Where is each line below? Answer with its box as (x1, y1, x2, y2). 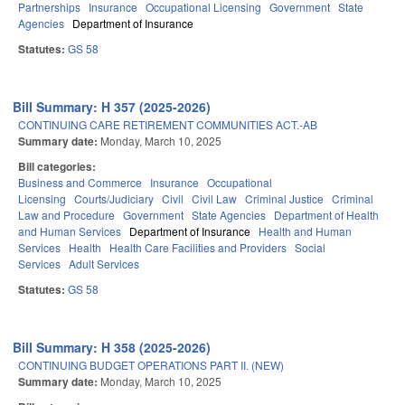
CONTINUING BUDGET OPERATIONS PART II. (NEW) (18, 357, 284, 373)
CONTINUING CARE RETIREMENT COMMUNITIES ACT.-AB (18, 117, 317, 133)
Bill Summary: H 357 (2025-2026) (13, 98, 212, 117)
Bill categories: (18, 158, 99, 175)
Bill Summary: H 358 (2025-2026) (13, 338, 212, 357)
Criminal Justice (245, 191, 324, 207)
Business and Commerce (18, 174, 142, 191)
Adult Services (69, 256, 139, 272)
